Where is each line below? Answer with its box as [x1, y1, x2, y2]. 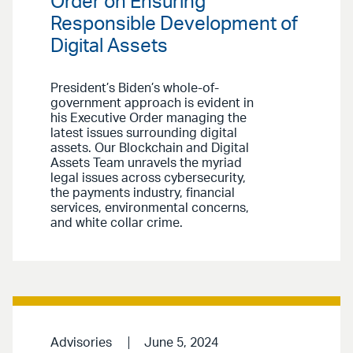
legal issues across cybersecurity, [50, 172, 246, 185]
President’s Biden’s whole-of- [50, 82, 219, 95]
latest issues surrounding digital [50, 127, 237, 140]
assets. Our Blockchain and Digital [50, 142, 249, 155]
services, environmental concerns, [50, 202, 249, 215]
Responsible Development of [50, 15, 298, 35]
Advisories [50, 336, 112, 350]
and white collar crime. [50, 217, 183, 230]
